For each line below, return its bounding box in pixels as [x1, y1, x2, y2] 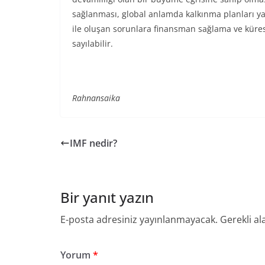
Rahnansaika [72, 92, 120, 104]
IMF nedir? [70, 137, 117, 150]
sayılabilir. [72, 38, 113, 49]
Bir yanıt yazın [60, 188, 154, 207]
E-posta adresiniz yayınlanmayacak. [60, 213, 218, 226]
